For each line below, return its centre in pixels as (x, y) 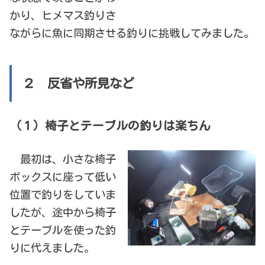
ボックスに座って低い (63, 177)
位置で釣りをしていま (63, 194)
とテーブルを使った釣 (63, 230)
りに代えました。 (52, 248)
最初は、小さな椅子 (63, 159)
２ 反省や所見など (78, 83)
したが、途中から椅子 (63, 212)
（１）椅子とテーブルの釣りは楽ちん (110, 126)
